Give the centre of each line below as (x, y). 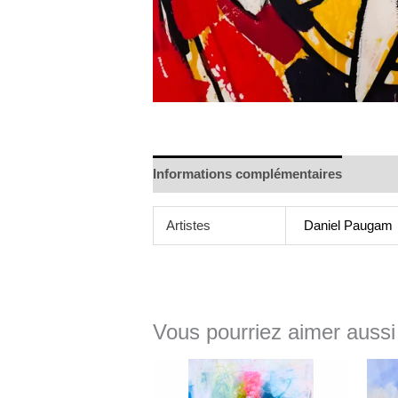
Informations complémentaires (248, 174)
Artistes (188, 225)
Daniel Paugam (349, 225)
